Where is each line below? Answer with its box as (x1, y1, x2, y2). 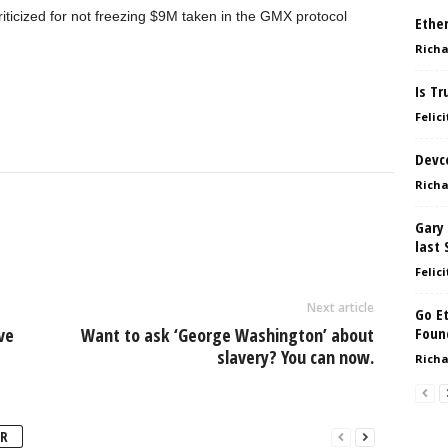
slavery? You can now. (216, 345, 374, 369)
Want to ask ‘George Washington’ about (80, 323, 374, 347)
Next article (306, 299, 374, 316)
